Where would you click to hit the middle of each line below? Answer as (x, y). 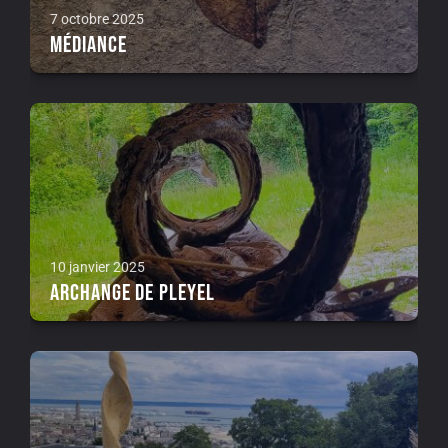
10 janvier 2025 (97, 267)
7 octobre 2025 (97, 18)
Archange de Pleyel (132, 293)
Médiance (88, 44)
